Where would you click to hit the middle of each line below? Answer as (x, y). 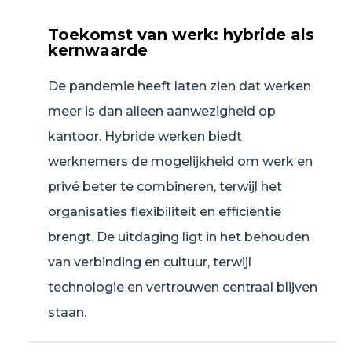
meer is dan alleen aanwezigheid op (162, 112)
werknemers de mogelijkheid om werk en (180, 162)
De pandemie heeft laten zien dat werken (180, 86)
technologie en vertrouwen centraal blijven (183, 288)
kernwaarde (98, 51)
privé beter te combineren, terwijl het (165, 187)
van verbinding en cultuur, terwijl (150, 262)
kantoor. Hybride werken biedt (145, 137)
